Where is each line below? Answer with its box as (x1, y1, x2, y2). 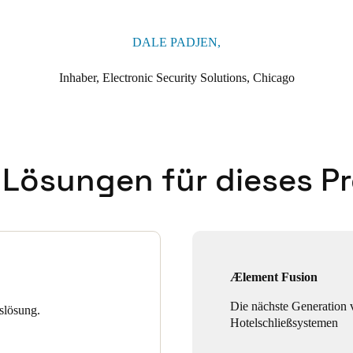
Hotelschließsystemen (230, 315, 338, 329)
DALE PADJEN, (132, 35, 221, 49)
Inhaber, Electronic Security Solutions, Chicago (58, 70, 295, 84)
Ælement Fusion (230, 269, 318, 284)
